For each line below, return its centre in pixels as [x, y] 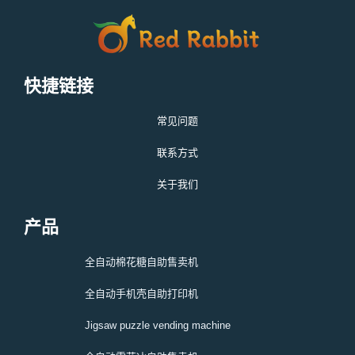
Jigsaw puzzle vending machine [157, 326]
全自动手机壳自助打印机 [141, 294]
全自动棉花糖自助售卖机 [141, 262]
